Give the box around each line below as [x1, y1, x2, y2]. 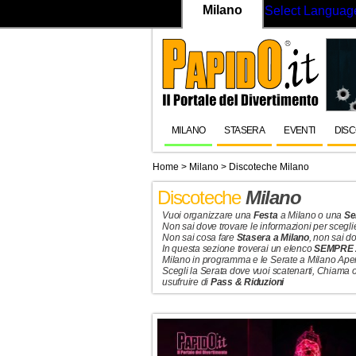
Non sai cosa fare [162, 232, 237, 243]
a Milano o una [277, 210, 344, 221]
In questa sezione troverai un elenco [162, 243, 315, 254]
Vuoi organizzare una [162, 210, 253, 221]
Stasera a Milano [236, 232, 309, 243]
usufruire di [162, 277, 211, 288]
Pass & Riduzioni [210, 277, 284, 288]
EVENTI [284, 125, 315, 136]
